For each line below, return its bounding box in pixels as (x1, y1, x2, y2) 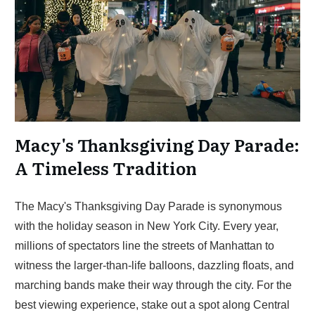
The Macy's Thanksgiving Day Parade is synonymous (15, 200, 282, 212)
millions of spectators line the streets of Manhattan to (15, 240, 274, 252)
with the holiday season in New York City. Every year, (15, 220, 278, 232)
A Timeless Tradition (15, 155, 197, 180)
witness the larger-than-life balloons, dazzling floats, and (15, 259, 294, 271)
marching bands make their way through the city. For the (15, 279, 292, 291)
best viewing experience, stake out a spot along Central (15, 299, 290, 311)
